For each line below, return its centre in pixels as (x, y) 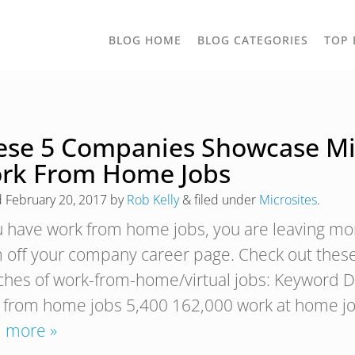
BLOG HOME (145, 40)
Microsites (288, 200)
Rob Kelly (153, 200)
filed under (225, 200)
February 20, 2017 (56, 200)
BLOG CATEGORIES (253, 40)
